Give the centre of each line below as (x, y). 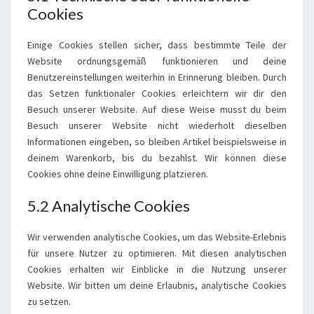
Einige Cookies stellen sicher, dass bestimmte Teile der (157, 45)
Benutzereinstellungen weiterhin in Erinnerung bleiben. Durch (157, 77)
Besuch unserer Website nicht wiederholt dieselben (157, 125)
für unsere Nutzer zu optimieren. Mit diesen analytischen (157, 253)
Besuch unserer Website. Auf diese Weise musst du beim (157, 109)
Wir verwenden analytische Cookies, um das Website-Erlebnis (157, 237)
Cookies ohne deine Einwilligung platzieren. (118, 174)
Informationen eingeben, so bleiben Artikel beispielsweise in (157, 142)
